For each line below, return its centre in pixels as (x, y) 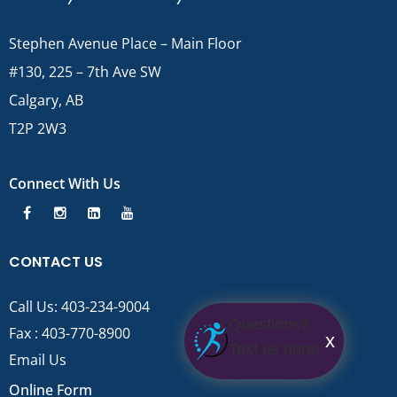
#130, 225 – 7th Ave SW (85, 71)
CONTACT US (56, 261)
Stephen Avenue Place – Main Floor (125, 43)
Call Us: (35, 306)
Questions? (269, 324)
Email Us (38, 359)
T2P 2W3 (38, 128)
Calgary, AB (46, 100)
